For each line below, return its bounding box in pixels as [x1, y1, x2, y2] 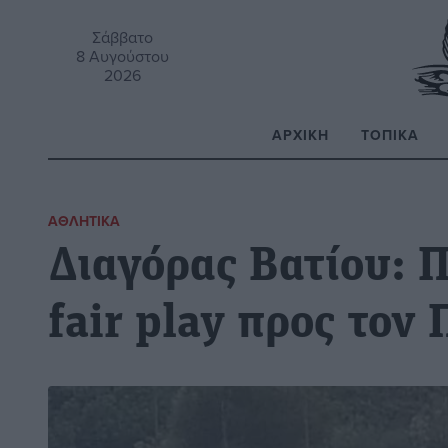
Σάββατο [92, 25, 154, 48]
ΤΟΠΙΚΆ [361, 124, 419, 145]
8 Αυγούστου [76, 44, 170, 67]
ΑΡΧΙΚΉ [272, 124, 329, 145]
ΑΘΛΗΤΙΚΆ [48, 211, 120, 231]
